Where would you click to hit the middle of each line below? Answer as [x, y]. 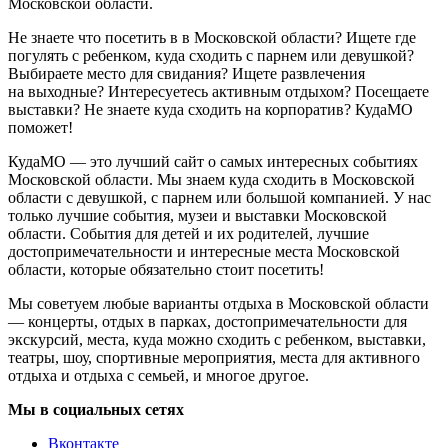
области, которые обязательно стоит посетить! [166, 269]
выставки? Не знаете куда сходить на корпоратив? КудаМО [210, 109]
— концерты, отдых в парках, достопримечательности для [207, 321]
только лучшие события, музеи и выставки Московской [197, 215]
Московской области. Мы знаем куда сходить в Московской [211, 179]
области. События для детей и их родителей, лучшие [188, 233]
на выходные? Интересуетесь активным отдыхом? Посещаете [218, 91]
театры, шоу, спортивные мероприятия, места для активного [214, 357]
